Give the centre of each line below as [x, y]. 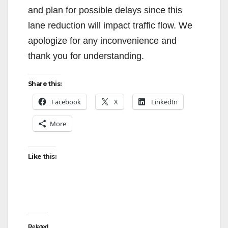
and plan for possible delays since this [105, 10]
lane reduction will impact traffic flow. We [110, 25]
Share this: [45, 83]
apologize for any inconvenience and [102, 40]
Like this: [42, 156]
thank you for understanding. [86, 56]
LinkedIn [164, 102]
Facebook [66, 102]
